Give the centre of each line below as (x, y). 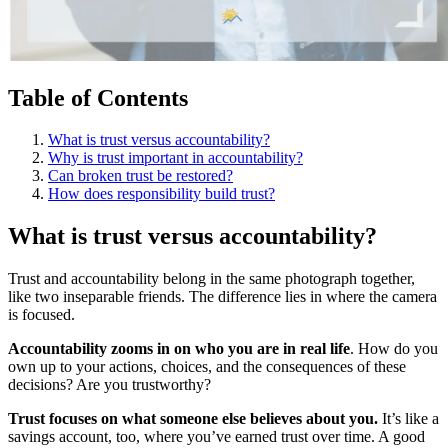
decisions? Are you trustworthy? (111, 385)
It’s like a (408, 419)
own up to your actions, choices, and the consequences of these (207, 367)
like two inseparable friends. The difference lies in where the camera (222, 297)
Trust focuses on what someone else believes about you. (193, 419)
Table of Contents (98, 97)
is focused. (43, 315)
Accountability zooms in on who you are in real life (179, 349)
